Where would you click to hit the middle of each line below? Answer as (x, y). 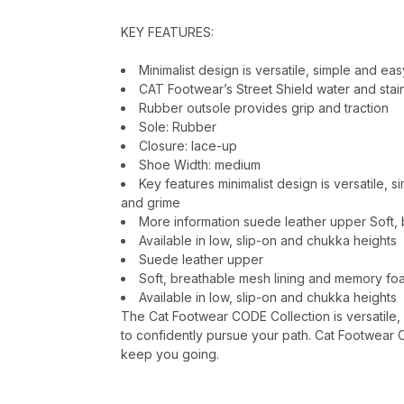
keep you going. (170, 353)
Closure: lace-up (188, 145)
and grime (151, 202)
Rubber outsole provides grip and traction (264, 107)
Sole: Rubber (178, 126)
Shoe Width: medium (200, 164)
